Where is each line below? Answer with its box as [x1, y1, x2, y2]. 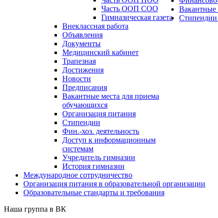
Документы [62, 39, 101, 48]
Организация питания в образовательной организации [23, 180, 205, 188]
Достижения [62, 66, 104, 74]
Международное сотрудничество [23, 171, 132, 179]
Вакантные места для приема [62, 92, 159, 100]
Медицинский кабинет [62, 48, 139, 56]
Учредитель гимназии [62, 153, 135, 162]
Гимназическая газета [101, 13, 173, 21]
